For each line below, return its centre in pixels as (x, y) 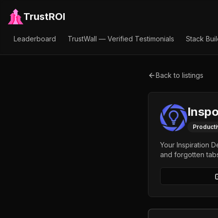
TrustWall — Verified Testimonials (121, 39)
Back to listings (180, 75)
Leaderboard (35, 39)
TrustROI (44, 17)
